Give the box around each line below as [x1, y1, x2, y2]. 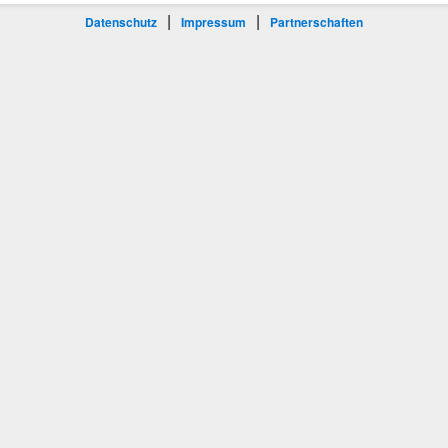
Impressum [181, 12, 246, 31]
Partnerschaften [270, 12, 363, 31]
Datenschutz [85, 12, 157, 31]
